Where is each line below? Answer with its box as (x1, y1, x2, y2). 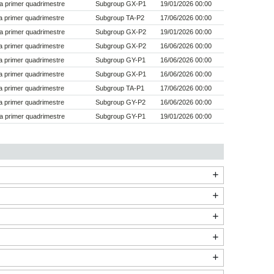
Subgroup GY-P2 (95, 98, 146, 106)
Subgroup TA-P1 (95, 84, 144, 92)
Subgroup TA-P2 (95, 14, 144, 22)
